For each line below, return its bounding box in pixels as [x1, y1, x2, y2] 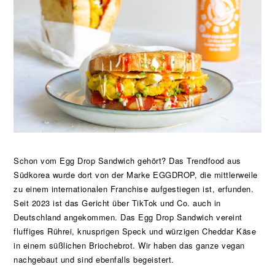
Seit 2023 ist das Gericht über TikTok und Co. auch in [14, 196, 221, 209]
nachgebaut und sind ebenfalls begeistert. [14, 253, 174, 265]
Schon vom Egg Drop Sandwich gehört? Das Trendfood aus [14, 154, 241, 166]
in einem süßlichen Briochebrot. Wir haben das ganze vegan [14, 239, 245, 251]
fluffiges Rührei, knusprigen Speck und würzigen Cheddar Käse [14, 225, 257, 237]
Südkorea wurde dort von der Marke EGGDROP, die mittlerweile [14, 168, 258, 180]
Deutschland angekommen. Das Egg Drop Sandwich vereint [14, 211, 242, 223]
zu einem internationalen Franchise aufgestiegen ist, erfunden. [14, 182, 254, 195]
